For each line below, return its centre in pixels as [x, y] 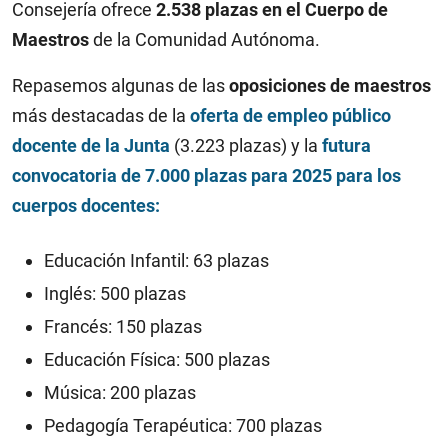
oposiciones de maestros [330, 85]
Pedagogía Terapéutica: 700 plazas [183, 425]
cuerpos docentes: [86, 205]
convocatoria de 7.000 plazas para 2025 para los [206, 175]
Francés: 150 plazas [123, 326]
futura [344, 145]
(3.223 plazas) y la [244, 145]
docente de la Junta [91, 145]
